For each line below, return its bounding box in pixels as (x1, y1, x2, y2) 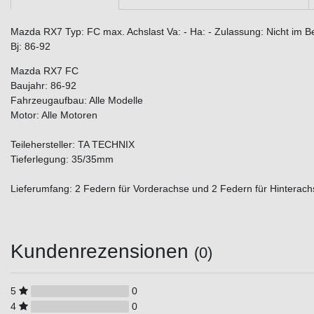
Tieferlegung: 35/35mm (11, 153, 114, 165)
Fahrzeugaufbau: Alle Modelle (11, 95, 143, 107)
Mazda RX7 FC (11, 65, 78, 77)
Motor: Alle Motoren (11, 109, 97, 121)
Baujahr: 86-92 (11, 80, 76, 92)
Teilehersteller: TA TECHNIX (11, 139, 135, 151)
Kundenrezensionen (11, 240, 194, 263)
